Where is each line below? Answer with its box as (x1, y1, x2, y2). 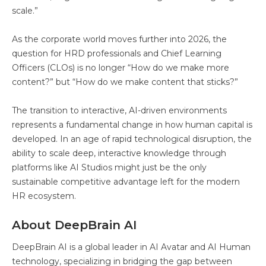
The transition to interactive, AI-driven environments (12, 104, 227, 116)
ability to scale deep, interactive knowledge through (12, 147, 226, 159)
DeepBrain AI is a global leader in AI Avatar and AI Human (12, 241, 251, 252)
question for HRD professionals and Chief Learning (12, 47, 221, 59)
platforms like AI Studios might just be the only (12, 161, 207, 173)
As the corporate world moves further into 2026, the (12, 33, 227, 45)
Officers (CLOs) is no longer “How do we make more (12, 62, 229, 73)
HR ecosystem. (12, 190, 76, 201)
